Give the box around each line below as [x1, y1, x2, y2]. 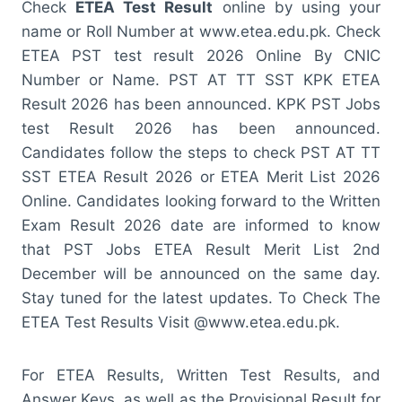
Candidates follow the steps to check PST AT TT [22, 143, 380, 162]
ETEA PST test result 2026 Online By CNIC [22, 46, 380, 65]
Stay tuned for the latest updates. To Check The [22, 288, 380, 307]
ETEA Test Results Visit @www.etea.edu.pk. [22, 312, 340, 331]
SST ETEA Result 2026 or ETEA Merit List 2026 [22, 167, 380, 186]
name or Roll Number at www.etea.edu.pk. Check [22, 22, 380, 40]
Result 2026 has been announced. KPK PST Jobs [22, 94, 380, 113]
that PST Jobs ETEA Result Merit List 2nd [22, 240, 380, 258]
